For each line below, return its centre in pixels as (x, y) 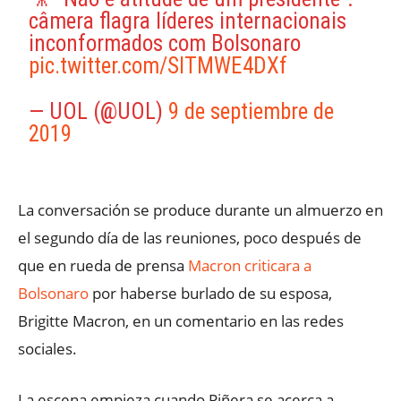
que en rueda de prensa (103, 266)
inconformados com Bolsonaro (165, 44)
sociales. (47, 349)
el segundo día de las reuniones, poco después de (190, 238)
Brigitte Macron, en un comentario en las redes (181, 321)
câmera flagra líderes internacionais (188, 21)
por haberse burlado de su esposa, (210, 294)
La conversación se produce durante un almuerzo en (200, 210)
